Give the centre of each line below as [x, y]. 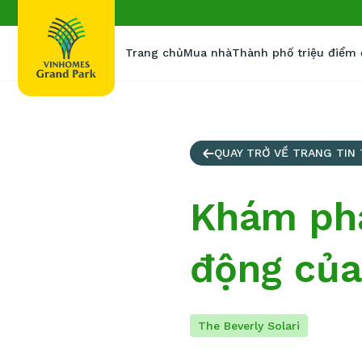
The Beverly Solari [248, 326]
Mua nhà [208, 53]
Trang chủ [154, 53]
